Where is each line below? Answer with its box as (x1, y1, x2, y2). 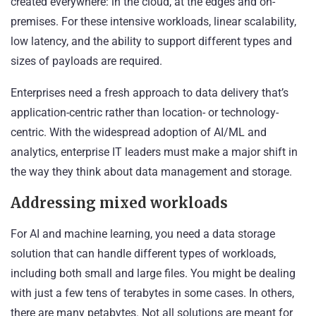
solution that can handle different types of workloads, (11, 246, 276, 260)
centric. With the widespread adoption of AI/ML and (11, 125, 267, 139)
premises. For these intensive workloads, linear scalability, (11, 14, 296, 28)
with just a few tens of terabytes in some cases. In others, (11, 286, 294, 300)
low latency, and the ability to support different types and (11, 34, 292, 48)
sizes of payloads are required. (11, 54, 165, 68)
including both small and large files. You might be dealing (11, 266, 296, 280)
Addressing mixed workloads (11, 193, 228, 212)
